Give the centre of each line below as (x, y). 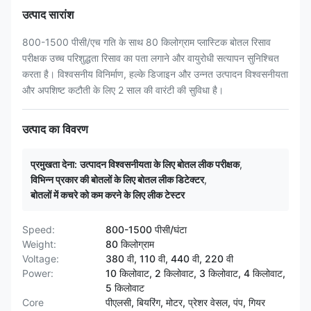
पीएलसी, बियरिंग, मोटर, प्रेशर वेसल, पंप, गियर (185, 302)
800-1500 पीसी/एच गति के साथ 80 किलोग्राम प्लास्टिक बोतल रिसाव (146, 42)
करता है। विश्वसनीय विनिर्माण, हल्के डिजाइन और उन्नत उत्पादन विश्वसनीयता (155, 74)
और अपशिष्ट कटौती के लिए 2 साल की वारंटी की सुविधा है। (123, 90)
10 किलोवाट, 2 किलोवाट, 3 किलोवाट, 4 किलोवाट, (195, 273)
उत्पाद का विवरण (55, 129)
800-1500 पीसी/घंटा (146, 229)
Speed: (39, 229)
